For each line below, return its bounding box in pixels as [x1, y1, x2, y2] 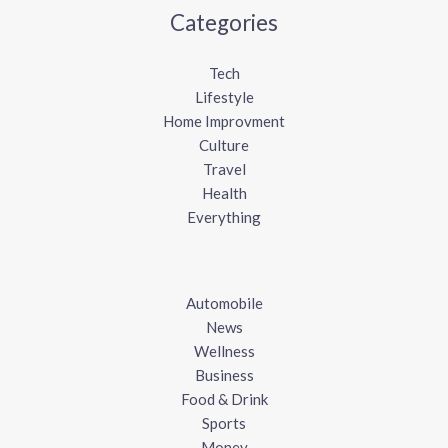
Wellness [193, 342, 255, 361]
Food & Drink [180, 390, 268, 409]
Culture [199, 136, 249, 155]
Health [201, 184, 247, 203]
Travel [202, 160, 246, 179]
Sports [202, 414, 246, 433]
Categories [170, 8, 278, 36]
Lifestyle [194, 88, 254, 107]
